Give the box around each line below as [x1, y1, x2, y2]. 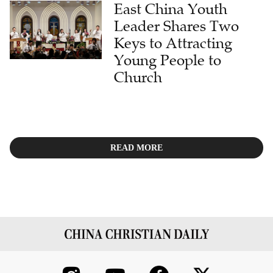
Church [114, 68, 163, 87]
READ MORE [110, 143, 163, 152]
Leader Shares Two [114, 17, 239, 35]
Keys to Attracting [114, 34, 233, 52]
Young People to [114, 51, 222, 69]
